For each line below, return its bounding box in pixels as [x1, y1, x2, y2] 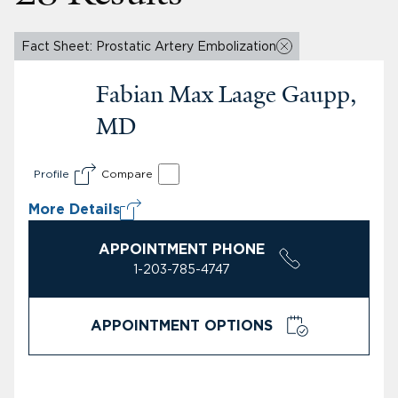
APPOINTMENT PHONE [98, 242, 265, 257]
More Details [28, 202, 120, 217]
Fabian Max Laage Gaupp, [96, 78, 356, 109]
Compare [101, 167, 153, 179]
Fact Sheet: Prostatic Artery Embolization [21, 39, 276, 52]
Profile [34, 167, 69, 179]
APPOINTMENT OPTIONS [90, 318, 273, 333]
